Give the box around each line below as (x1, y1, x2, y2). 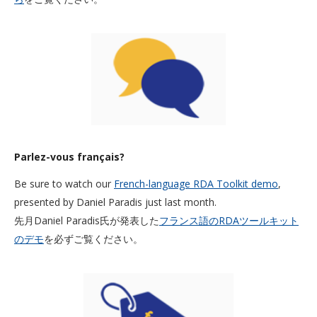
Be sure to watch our (14, 177, 114, 190)
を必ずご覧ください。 (44, 232, 143, 246)
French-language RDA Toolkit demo (114, 177, 278, 190)
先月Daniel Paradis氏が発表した (14, 214, 159, 227)
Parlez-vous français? (14, 150, 125, 163)
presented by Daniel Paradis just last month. (14, 195, 217, 209)
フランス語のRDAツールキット (159, 214, 299, 227)
